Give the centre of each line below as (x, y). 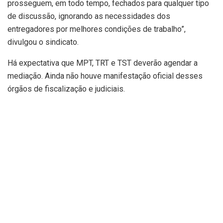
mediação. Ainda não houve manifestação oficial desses (105, 76)
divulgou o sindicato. (43, 42)
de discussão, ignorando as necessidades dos (89, 16)
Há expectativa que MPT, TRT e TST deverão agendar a (103, 63)
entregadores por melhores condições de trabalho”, (97, 29)
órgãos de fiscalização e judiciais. (66, 89)
